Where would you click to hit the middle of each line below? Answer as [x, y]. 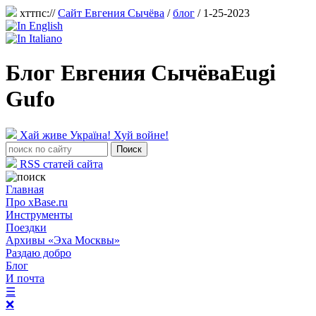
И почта [25, 278]
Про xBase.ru [37, 202]
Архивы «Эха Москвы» [63, 240]
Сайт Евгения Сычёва [111, 13]
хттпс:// [37, 13]
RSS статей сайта [60, 164]
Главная [25, 189]
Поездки [26, 227]
